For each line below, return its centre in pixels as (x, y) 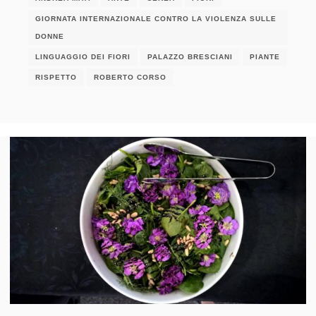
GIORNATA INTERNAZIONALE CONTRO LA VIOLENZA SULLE (156, 18)
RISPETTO (56, 77)
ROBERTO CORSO (130, 77)
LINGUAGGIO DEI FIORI (83, 56)
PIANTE (265, 56)
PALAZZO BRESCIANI (190, 56)
